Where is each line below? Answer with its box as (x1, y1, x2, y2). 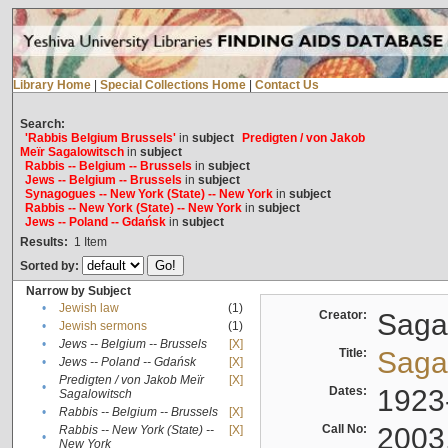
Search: (19, 117, 65, 132)
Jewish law (58, 301, 119, 316)
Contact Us (254, 78, 319, 93)
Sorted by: (19, 259, 82, 274)
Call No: (321, 422, 373, 437)
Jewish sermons (58, 319, 147, 334)
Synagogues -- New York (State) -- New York (24, 187, 273, 202)
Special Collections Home (99, 78, 246, 93)
